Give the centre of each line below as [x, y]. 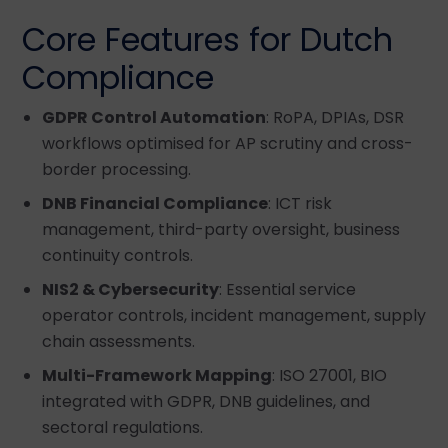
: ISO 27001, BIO [329, 375]
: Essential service [287, 289]
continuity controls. [117, 255]
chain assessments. [118, 341]
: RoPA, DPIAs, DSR [335, 117]
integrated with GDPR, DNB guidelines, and [206, 401]
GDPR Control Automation [154, 117]
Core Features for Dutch [207, 39]
